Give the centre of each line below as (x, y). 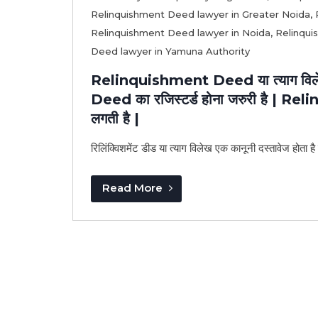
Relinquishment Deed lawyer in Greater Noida (201, 15)
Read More (134, 188)
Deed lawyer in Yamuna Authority (170, 51)
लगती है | (115, 119)
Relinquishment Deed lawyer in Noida (181, 33)
